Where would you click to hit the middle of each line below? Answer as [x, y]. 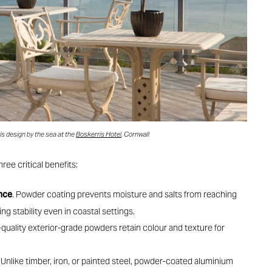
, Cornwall [136, 134]
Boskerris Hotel [99, 134]
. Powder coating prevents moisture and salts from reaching [125, 194]
